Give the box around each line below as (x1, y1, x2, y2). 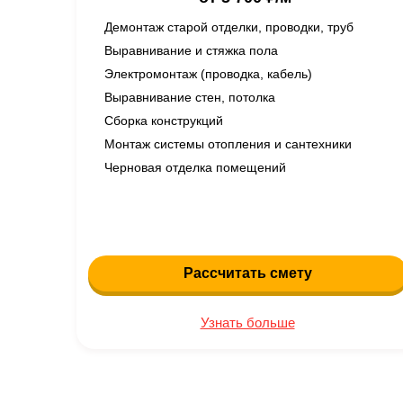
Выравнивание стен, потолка (103, 90, 275, 104)
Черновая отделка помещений (103, 160, 286, 175)
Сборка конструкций (103, 113, 223, 128)
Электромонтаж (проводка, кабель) (103, 67, 312, 81)
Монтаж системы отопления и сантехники (103, 137, 352, 151)
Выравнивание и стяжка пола (103, 43, 278, 58)
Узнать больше (200, 315, 295, 330)
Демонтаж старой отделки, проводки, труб (103, 20, 354, 34)
